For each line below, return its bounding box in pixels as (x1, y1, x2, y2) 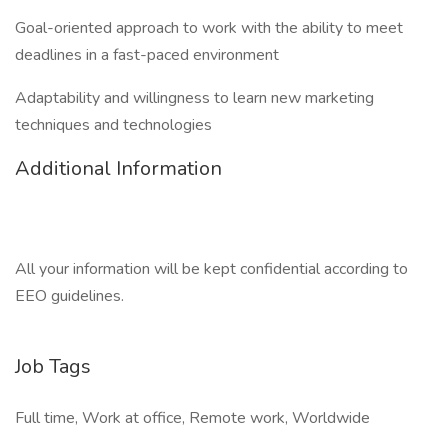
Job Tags (15, 353, 91, 380)
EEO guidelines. (15, 285, 124, 307)
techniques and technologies (15, 114, 212, 136)
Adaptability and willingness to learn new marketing (15, 87, 374, 109)
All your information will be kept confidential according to (15, 258, 408, 280)
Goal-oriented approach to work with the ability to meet (15, 17, 403, 39)
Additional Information (15, 155, 222, 182)
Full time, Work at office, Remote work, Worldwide (15, 407, 370, 429)
